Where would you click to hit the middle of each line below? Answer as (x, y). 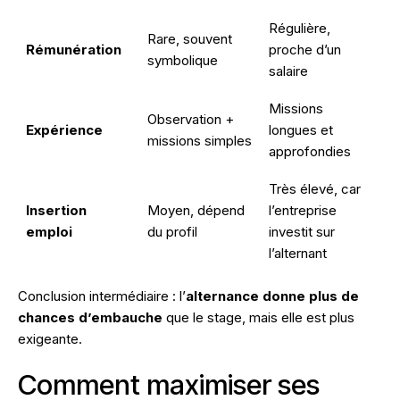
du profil (172, 232)
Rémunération (74, 50)
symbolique (183, 61)
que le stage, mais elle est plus (258, 318)
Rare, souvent (190, 39)
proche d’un (305, 50)
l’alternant (298, 254)
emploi (49, 232)
